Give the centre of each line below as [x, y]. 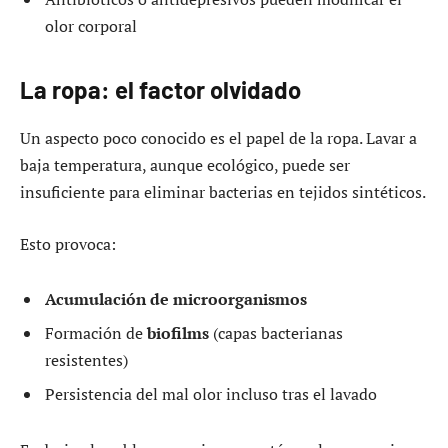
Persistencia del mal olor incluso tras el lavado [211, 394]
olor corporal [91, 25]
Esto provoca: [68, 243]
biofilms [178, 333]
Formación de [96, 333]
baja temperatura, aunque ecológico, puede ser [185, 165]
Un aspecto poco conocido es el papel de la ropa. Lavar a [218, 138]
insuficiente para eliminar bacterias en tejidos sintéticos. [223, 192]
